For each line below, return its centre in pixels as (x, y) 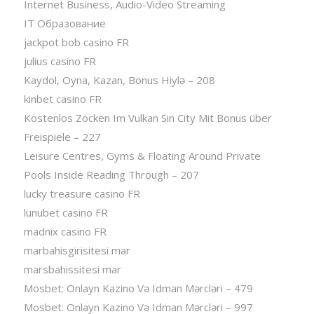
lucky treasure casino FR (82, 193)
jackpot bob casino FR (76, 42)
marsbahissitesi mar (72, 269)
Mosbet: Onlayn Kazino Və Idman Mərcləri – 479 (138, 288)
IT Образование (64, 23)
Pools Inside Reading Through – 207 (111, 174)
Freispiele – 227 (62, 136)
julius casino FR (60, 61)
